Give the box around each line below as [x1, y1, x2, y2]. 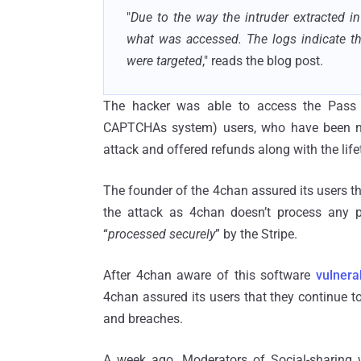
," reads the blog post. [202, 52, 323, 68]
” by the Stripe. [215, 226, 297, 242]
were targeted [127, 52, 202, 68]
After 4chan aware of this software [103, 267, 316, 283]
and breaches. [103, 310, 183, 326]
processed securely [108, 226, 215, 242]
